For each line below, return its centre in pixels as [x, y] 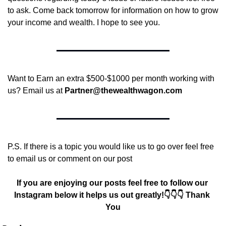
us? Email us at [36, 90]
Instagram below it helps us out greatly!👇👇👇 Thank [112, 195]
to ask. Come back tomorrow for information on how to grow [113, 10]
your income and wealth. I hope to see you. [84, 22]
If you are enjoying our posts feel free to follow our [112, 183]
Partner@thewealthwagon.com [123, 90]
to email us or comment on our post [70, 158]
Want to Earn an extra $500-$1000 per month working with [111, 78]
